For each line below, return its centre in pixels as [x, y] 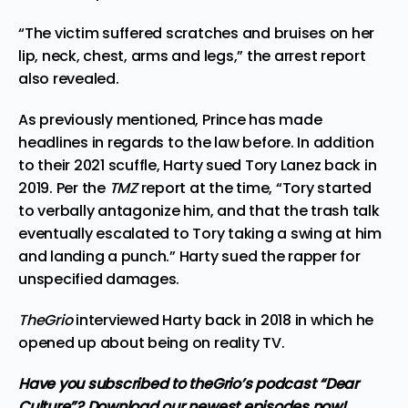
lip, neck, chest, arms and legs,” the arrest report [192, 56]
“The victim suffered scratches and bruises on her [197, 33]
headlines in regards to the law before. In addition [196, 142]
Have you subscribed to [104, 383]
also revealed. [69, 78]
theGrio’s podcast [252, 383]
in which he [332, 320]
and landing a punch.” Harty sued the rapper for [189, 256]
